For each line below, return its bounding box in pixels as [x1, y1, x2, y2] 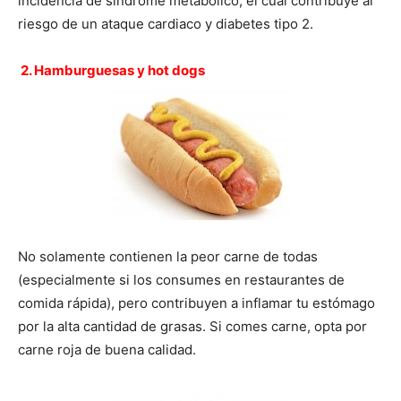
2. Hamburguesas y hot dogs [18, 62, 208, 80]
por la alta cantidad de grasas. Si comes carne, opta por [18, 318, 367, 336]
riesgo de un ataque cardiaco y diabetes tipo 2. [18, 15, 313, 33]
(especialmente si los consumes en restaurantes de [18, 271, 345, 289]
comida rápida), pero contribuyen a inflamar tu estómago [18, 294, 375, 312]
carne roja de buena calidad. [18, 341, 196, 359]
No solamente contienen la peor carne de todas [18, 248, 318, 266]
